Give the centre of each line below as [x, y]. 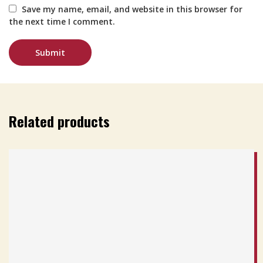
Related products [59, 121]
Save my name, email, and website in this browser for [132, 9]
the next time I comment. [62, 21]
